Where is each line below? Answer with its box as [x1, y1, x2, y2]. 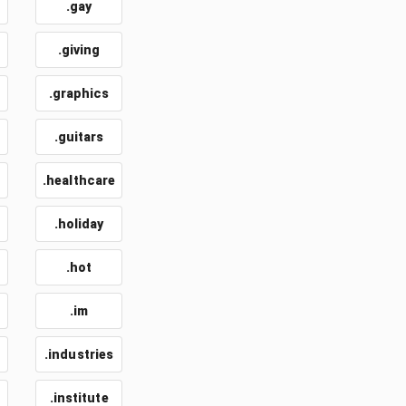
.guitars [53, 130, 104, 144]
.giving [57, 43, 101, 57]
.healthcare [43, 173, 116, 188]
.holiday [53, 217, 104, 231]
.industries [44, 347, 114, 362]
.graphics [48, 86, 110, 101]
